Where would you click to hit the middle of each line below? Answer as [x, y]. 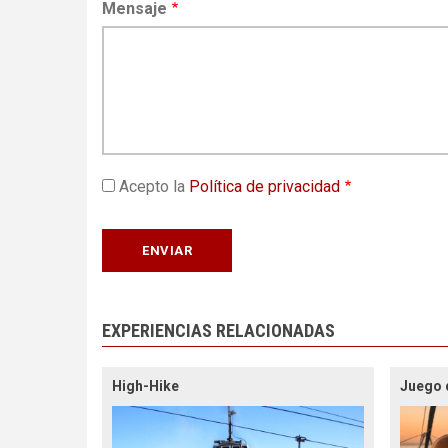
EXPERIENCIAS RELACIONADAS [218, 330]
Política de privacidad [264, 186]
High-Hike [145, 385]
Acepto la [154, 186]
